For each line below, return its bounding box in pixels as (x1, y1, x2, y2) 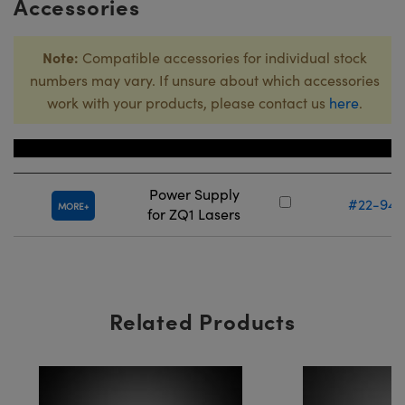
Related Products (109, 306, 296, 335)
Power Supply (148, 184, 240, 203)
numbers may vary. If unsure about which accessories (30, 71, 380, 89)
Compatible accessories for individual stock (79, 48, 367, 67)
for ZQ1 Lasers (147, 204, 240, 223)
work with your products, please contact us (47, 93, 329, 112)
